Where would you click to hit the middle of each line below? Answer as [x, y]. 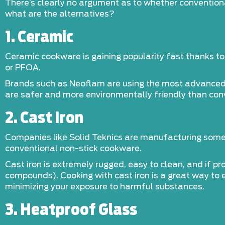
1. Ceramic [39, 38]
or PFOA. [23, 68]
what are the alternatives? [60, 14]
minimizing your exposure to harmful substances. [105, 187]
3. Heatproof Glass [71, 210]
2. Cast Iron [44, 119]
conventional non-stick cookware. [73, 149]
